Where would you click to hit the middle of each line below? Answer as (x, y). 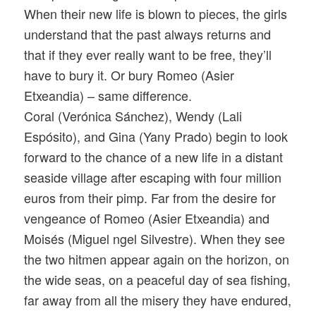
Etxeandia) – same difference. (108, 95)
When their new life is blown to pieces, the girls (156, 13)
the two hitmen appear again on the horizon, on (157, 259)
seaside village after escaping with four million (153, 177)
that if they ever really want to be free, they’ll (148, 54)
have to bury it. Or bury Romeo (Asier (129, 74)
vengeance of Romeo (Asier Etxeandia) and (147, 218)
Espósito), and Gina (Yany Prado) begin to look (156, 136)
